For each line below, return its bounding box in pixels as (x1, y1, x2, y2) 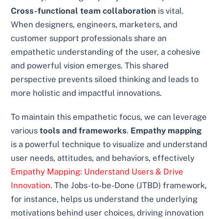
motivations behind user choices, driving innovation (11, 208, 204, 218)
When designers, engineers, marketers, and (11, 19, 178, 29)
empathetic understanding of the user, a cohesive (11, 46, 201, 57)
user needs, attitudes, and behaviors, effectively (11, 153, 195, 163)
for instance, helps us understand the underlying (11, 194, 198, 204)
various (11, 126, 40, 136)
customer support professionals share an (11, 33, 167, 43)
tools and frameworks (40, 126, 127, 136)
